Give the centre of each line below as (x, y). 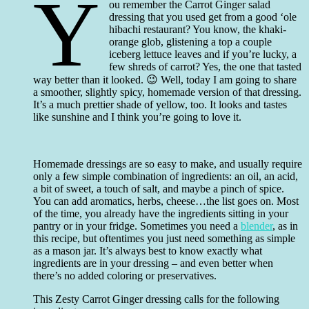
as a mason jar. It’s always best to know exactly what (148, 250)
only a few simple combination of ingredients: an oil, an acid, (166, 176)
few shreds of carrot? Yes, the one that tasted (206, 66)
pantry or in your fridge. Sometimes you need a (137, 226)
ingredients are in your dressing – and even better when (153, 263)
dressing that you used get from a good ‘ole (203, 17)
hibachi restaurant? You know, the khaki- (198, 29)
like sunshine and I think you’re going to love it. (137, 117)
